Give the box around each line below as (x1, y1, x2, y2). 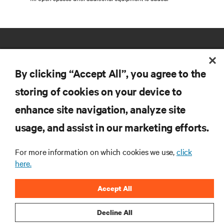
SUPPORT (5, 130, 40, 141)
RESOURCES (5, 101, 49, 113)
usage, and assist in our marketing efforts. (15, 120, 209, 134)
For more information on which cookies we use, (15, 146, 176, 157)
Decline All (96, 207, 132, 217)
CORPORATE (5, 158, 51, 170)
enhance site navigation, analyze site (15, 102, 186, 116)
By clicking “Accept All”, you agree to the (15, 66, 206, 80)
